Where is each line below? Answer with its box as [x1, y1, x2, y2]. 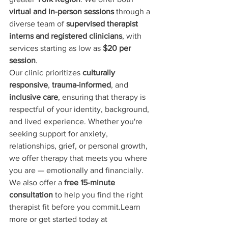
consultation [9, 190, 53, 199]
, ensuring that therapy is [58, 92, 148, 101]
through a [114, 7, 152, 16]
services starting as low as [9, 43, 103, 52]
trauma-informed [52, 80, 111, 89]
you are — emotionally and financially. [9, 165, 144, 175]
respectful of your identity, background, [9, 104, 151, 113]
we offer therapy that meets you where [9, 153, 149, 162]
